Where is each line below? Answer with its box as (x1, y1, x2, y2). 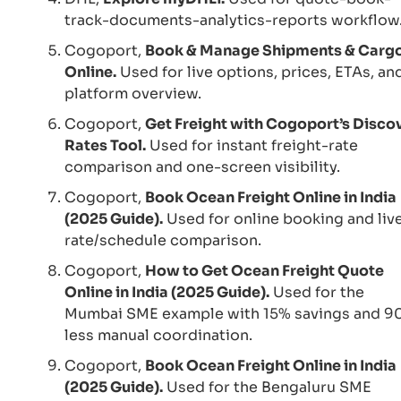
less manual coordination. (64, 325, 252, 345)
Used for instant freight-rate (146, 135, 358, 155)
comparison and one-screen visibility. (64, 157, 340, 176)
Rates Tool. (64, 135, 146, 155)
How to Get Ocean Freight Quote (145, 260, 384, 280)
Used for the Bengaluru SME (163, 377, 371, 397)
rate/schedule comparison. (64, 230, 261, 250)
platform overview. (64, 83, 201, 103)
